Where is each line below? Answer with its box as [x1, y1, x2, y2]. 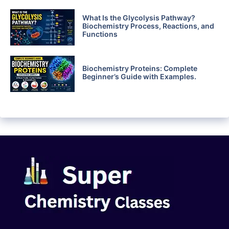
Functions [82, 30, 118, 39]
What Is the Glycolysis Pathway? [82, 13, 195, 22]
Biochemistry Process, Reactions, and [82, 21, 214, 31]
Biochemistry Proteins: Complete [82, 64, 197, 73]
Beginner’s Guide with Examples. [82, 72, 196, 81]
